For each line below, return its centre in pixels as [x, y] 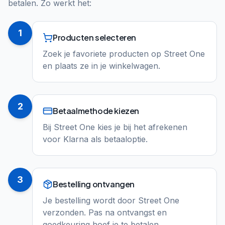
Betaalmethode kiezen [96, 111]
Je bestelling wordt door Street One [111, 200]
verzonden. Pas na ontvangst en [105, 212]
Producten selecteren [94, 37]
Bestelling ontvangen [94, 184]
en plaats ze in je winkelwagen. [101, 66]
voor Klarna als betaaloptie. [95, 139]
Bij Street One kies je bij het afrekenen [115, 127]
